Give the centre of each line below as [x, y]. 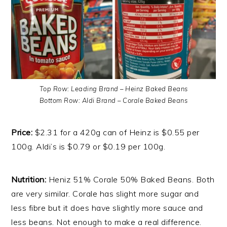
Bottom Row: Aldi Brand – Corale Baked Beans [113, 100]
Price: [23, 132]
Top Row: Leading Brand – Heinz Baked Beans [113, 88]
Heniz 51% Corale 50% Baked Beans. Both [131, 179]
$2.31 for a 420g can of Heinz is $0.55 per [117, 132]
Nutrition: [30, 179]
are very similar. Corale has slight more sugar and [105, 193]
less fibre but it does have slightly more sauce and [107, 207]
